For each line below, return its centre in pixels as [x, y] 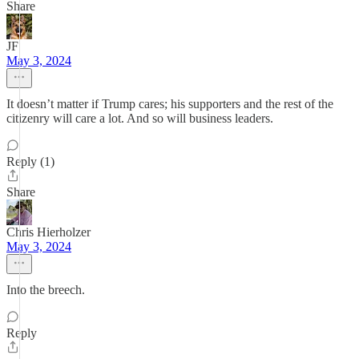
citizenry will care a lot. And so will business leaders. [140, 118]
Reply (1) [30, 161]
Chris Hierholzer [48, 232]
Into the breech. [46, 290]
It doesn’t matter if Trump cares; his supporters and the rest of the [170, 104]
